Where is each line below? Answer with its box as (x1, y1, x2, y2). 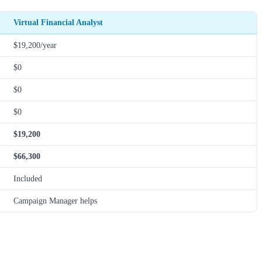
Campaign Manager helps (13, 196, 97, 206)
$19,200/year (13, 40, 57, 50)
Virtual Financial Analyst (13, 18, 103, 27)
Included (13, 174, 42, 184)
